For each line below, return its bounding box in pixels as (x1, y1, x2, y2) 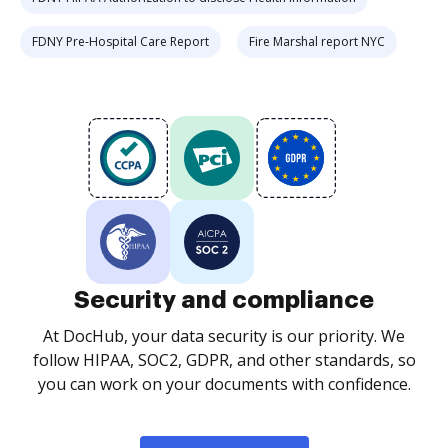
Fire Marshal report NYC (249, 33, 385, 50)
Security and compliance (74, 288, 374, 312)
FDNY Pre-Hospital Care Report (32, 33, 209, 50)
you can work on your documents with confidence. (37, 373, 411, 395)
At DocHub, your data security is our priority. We (43, 325, 405, 347)
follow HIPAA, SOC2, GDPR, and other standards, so (32, 349, 416, 371)
